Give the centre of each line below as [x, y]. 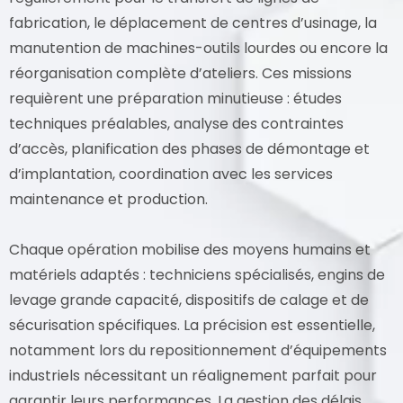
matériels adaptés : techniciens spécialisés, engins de [197, 274]
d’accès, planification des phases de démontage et [189, 148]
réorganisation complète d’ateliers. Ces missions [180, 73]
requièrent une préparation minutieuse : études [175, 98]
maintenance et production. [108, 199]
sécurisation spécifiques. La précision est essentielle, [192, 325]
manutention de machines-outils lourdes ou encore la [198, 48]
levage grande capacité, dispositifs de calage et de [189, 300]
